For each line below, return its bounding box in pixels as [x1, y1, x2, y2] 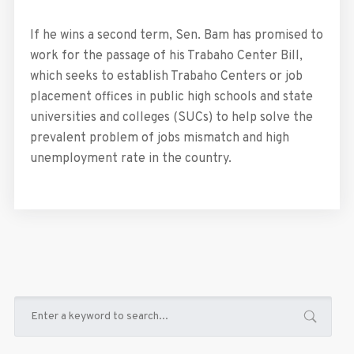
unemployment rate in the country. [29, 150, 232, 167]
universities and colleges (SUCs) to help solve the [29, 109, 313, 126]
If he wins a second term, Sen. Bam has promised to [29, 27, 323, 43]
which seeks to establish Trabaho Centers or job [29, 68, 303, 85]
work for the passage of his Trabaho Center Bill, [29, 47, 303, 64]
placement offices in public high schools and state [29, 88, 313, 105]
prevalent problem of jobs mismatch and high [29, 130, 289, 146]
